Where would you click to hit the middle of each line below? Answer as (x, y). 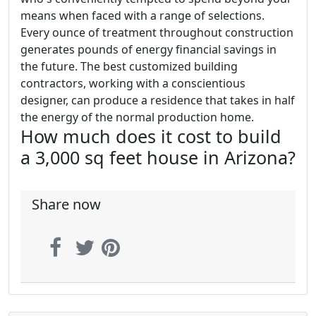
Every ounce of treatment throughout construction (157, 33)
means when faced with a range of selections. (142, 16)
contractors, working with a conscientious (133, 84)
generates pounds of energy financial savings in (148, 50)
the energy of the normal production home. (137, 117)
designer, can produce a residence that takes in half (158, 101)
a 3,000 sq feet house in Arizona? (158, 158)
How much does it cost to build (151, 136)
